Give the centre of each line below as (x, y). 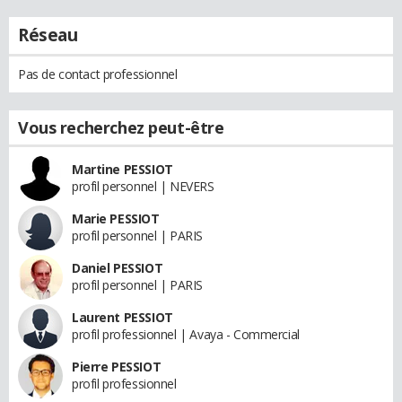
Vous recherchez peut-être (121, 127)
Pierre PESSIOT (117, 366)
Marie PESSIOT (116, 218)
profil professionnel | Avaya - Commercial (186, 334)
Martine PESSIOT (122, 169)
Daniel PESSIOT (118, 267)
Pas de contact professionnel (98, 74)
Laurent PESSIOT (122, 317)
